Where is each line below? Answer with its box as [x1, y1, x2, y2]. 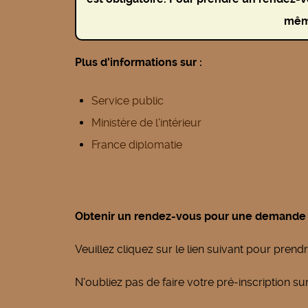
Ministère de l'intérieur [91, 115, 201, 129]
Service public [91, 93, 164, 107]
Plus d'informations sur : [75, 55, 202, 69]
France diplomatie [91, 137, 182, 151]
